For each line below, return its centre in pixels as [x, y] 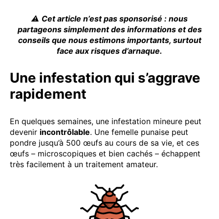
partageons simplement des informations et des [109, 29]
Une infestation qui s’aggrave [105, 77]
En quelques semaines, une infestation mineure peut [106, 121]
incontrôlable [65, 132]
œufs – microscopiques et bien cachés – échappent [105, 153]
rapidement [48, 94]
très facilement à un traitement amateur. [84, 164]
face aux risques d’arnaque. [109, 51]
